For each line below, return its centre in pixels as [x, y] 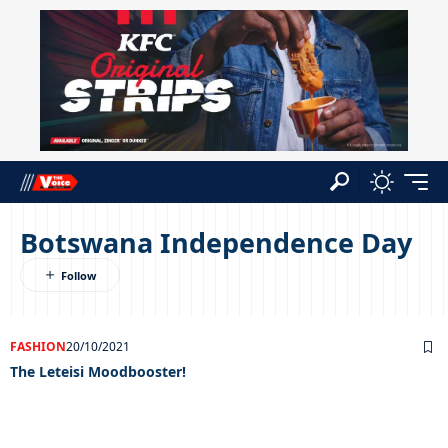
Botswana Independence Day [216, 242]
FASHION [38, 346]
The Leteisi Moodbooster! [98, 371]
